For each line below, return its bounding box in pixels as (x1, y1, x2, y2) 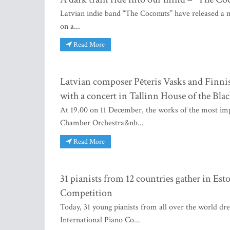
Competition (60, 186, 112, 200)
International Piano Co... (60, 215, 140, 226)
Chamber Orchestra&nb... (60, 118, 144, 129)
